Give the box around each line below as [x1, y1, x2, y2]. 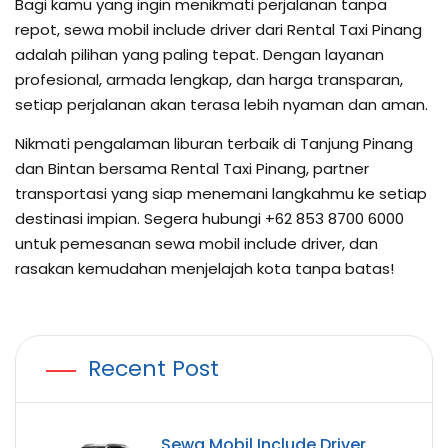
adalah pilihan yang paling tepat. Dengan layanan [15, 43, 384, 65]
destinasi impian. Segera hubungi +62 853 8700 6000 [15, 208, 404, 230]
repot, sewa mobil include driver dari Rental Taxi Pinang [15, 18, 422, 40]
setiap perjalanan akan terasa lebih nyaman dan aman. [15, 93, 428, 115]
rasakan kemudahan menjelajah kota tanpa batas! [15, 258, 394, 280]
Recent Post [88, 353, 219, 385]
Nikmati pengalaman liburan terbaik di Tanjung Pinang [15, 133, 413, 155]
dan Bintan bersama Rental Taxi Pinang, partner [15, 158, 369, 180]
